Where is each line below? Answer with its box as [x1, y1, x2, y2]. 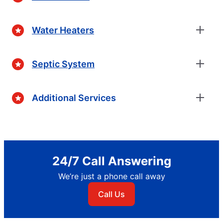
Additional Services [32, 92, 116, 103]
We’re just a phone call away [58, 171, 165, 182]
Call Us [98, 189, 125, 200]
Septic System [32, 58, 95, 69]
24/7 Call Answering [52, 154, 171, 169]
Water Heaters [32, 24, 94, 35]
